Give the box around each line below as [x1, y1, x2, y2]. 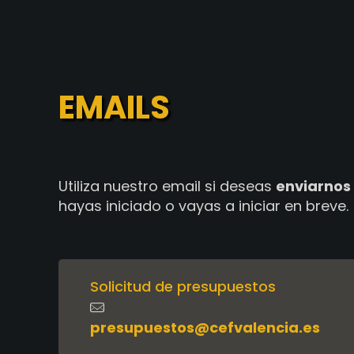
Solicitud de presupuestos [90, 277, 276, 296]
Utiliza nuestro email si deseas [58, 176, 276, 196]
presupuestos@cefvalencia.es [90, 318, 320, 337]
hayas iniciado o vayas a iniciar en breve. [58, 196, 348, 216]
